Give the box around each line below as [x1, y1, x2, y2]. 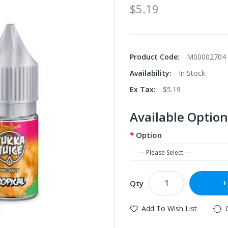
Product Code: [130, 52, 182, 62]
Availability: [130, 68, 174, 78]
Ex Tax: [130, 84, 158, 94]
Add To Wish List [141, 204, 197, 213]
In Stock [179, 68, 205, 78]
